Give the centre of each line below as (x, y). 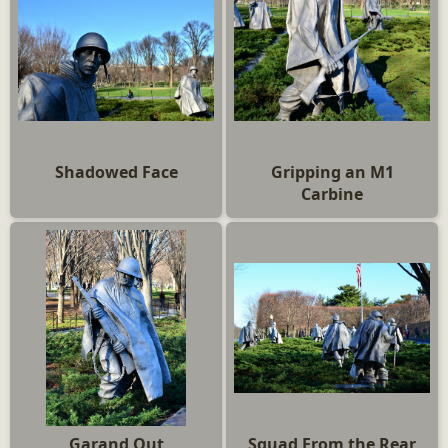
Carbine (332, 194)
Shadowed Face (116, 172)
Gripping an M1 (332, 172)
